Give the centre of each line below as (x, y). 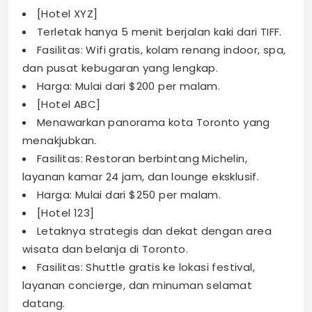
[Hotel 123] (66, 213)
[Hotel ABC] (69, 104)
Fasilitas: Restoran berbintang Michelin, (142, 159)
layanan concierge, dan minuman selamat (138, 286)
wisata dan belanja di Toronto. (105, 249)
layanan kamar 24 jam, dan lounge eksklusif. (141, 177)
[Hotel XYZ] (68, 14)
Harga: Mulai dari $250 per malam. (129, 195)
